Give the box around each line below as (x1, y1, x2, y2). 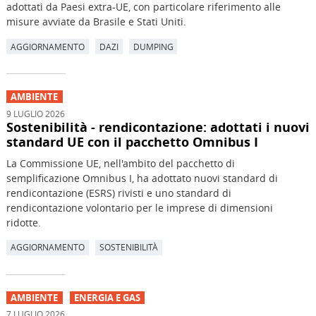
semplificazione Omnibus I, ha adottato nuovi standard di (6, 171, 278, 185)
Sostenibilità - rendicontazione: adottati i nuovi (6, 118, 310, 135)
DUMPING (133, 40, 174, 52)
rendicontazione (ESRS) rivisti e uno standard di (6, 186, 231, 200)
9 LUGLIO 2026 (6, 107, 65, 119)
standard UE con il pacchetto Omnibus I (6, 133, 258, 150)
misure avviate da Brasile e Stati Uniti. (6, 15, 186, 29)
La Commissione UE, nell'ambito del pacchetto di (6, 156, 235, 170)
